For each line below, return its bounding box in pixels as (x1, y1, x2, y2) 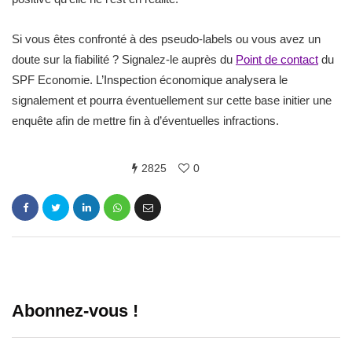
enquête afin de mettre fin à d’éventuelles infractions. (12, 114, 279, 127)
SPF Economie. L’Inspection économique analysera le (12, 73, 288, 86)
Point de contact (236, 53, 318, 66)
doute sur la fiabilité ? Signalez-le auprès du (12, 53, 236, 66)
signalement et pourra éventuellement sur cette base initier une (12, 93, 332, 107)
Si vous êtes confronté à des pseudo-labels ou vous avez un (12, 32, 321, 46)
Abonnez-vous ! (12, 301, 138, 321)
